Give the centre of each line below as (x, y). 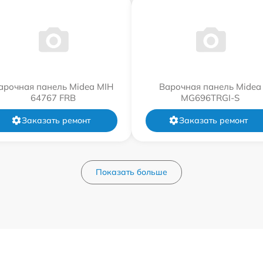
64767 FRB (53, 97)
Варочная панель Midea (210, 86)
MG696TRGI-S (210, 97)
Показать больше (131, 172)
